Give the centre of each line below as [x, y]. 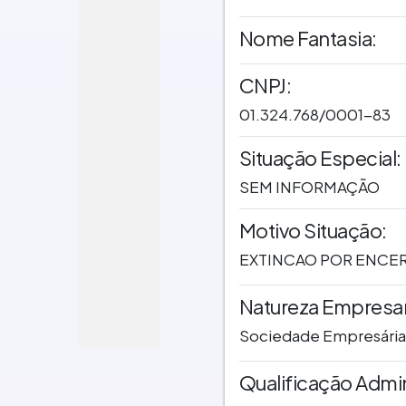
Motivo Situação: [313, 231]
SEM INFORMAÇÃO [309, 187]
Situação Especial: [320, 158]
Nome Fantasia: [308, 38]
